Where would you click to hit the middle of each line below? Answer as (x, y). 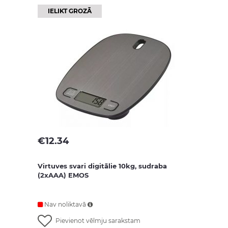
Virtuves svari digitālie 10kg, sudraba (102, 166)
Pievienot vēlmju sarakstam (98, 221)
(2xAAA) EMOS (63, 175)
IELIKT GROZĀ (70, 11)
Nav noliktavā (65, 204)
